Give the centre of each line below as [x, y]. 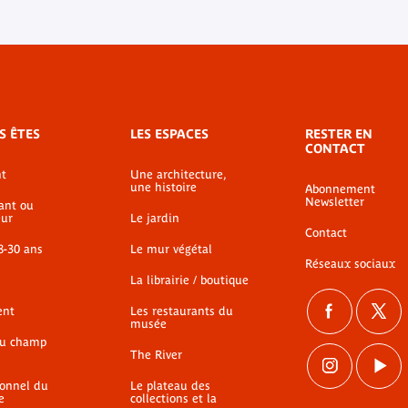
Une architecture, [178, 174]
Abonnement [340, 189]
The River [156, 355]
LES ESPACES [169, 134]
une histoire [163, 187]
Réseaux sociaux [350, 264]
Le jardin [155, 218]
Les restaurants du [182, 311]
